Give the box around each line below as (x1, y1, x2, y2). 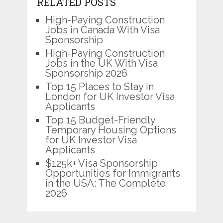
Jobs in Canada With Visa (45, 23, 160, 36)
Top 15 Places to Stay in (45, 80, 154, 93)
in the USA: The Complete (45, 177, 166, 189)
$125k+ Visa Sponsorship (45, 157, 158, 169)
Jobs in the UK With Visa (45, 57, 158, 69)
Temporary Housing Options (45, 123, 176, 136)
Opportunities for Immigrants (45, 167, 180, 179)
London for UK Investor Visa (45, 90, 175, 103)
